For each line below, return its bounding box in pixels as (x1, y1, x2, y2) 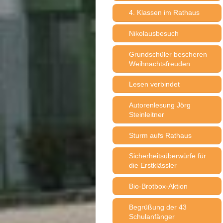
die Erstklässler (128, 161, 177, 170)
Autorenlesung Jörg (128, 101, 191, 109)
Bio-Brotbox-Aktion (128, 182, 188, 190)
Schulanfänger (128, 212, 175, 221)
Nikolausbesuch (128, 29, 179, 37)
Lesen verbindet (128, 80, 180, 89)
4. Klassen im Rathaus (128, 8, 200, 17)
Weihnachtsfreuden (128, 59, 190, 68)
